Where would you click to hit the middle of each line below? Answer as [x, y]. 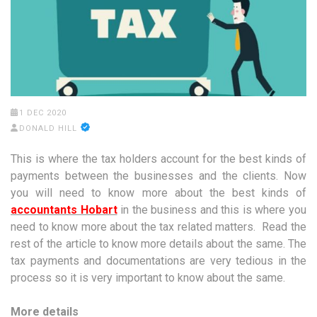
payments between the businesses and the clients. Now [158, 176]
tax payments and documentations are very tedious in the [158, 261]
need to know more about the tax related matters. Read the [158, 227]
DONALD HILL [48, 129]
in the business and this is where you [212, 210]
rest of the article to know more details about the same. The [158, 244]
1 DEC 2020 [42, 113]
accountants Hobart [64, 210]
